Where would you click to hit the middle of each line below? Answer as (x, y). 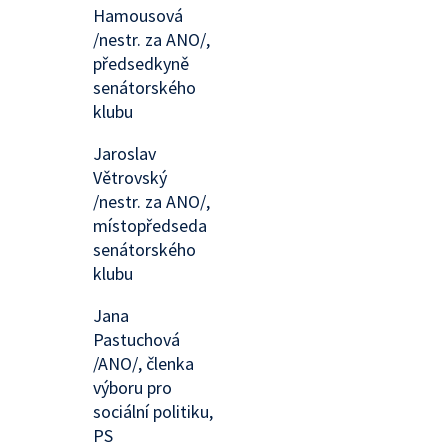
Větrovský (130, 177)
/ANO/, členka (144, 363)
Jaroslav (125, 153)
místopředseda (150, 225)
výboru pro (133, 387)
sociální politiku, (153, 411)
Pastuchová (137, 339)
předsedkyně (141, 63)
